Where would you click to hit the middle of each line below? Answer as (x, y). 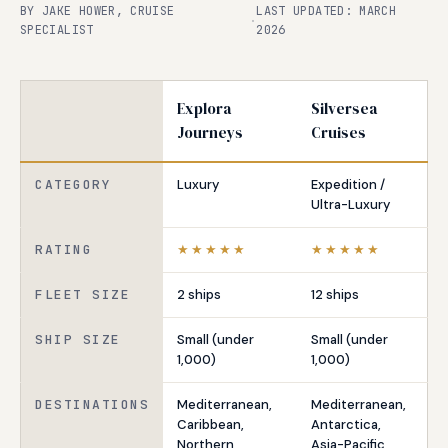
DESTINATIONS (92, 404)
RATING (63, 249)
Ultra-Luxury (350, 204)
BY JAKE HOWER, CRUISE (97, 11)
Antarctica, (346, 424)
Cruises (338, 132)
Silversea (344, 108)
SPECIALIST (57, 30)
